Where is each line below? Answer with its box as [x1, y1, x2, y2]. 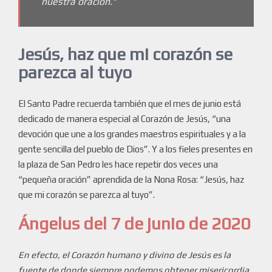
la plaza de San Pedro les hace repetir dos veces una [18, 159, 218, 170]
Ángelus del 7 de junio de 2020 [18, 214, 250, 234]
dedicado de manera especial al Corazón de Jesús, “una [18, 114, 231, 124]
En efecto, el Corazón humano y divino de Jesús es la [18, 250, 231, 260]
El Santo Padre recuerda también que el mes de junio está [18, 98, 241, 109]
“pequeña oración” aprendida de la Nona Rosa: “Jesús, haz [18, 174, 244, 185]
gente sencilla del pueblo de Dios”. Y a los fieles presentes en [18, 144, 253, 155]
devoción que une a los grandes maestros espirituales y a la [18, 129, 246, 140]
